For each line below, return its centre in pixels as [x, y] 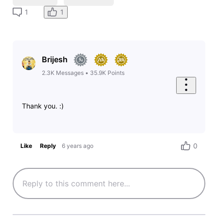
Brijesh [54, 59]
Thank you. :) [43, 106]
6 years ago [78, 146]
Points [116, 73]
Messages [70, 73]
